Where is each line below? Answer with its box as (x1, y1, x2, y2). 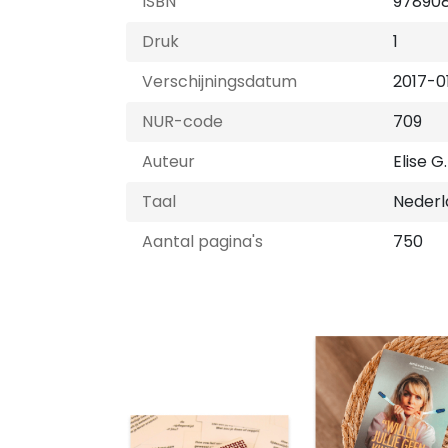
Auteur (142, 150, 195, 173)
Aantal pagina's (142, 230, 263, 253)
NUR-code (142, 110, 223, 133)
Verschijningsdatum (142, 70, 297, 93)
